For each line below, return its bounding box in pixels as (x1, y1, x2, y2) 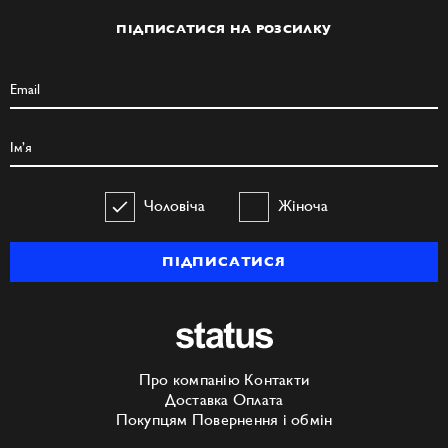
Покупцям (115, 409, 188, 429)
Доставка (164, 389, 229, 409)
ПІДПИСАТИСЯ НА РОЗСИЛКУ (116, 21, 332, 36)
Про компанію (138, 369, 240, 389)
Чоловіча (144, 195, 205, 215)
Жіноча (278, 195, 328, 215)
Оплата (232, 389, 284, 409)
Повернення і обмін (191, 409, 333, 429)
